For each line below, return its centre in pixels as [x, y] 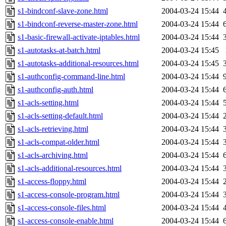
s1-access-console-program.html [69, 195]
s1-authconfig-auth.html [55, 90]
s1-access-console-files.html [62, 208]
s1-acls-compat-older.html [59, 142]
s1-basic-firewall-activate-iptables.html [79, 37]
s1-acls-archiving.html [53, 155]
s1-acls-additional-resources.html [70, 168]
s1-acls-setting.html [48, 103]
